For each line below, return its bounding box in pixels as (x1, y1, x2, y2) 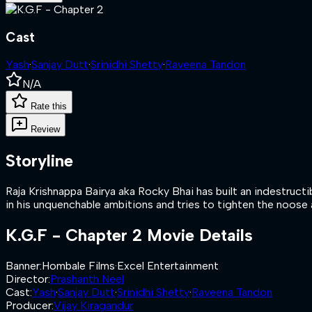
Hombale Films (42, 259, 115, 272)
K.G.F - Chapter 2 (6, 225, 142, 246)
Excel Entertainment (117, 259, 219, 272)
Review (31, 124, 60, 135)
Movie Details (142, 225, 253, 246)
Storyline (6, 150, 73, 171)
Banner (6, 259, 40, 272)
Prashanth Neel (50, 272, 124, 286)
